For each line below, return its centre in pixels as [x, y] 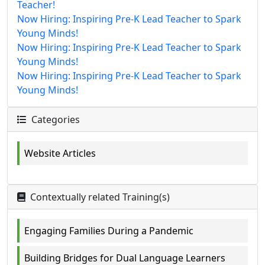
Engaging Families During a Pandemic [109, 230]
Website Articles [60, 153]
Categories [54, 119]
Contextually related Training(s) [99, 197]
